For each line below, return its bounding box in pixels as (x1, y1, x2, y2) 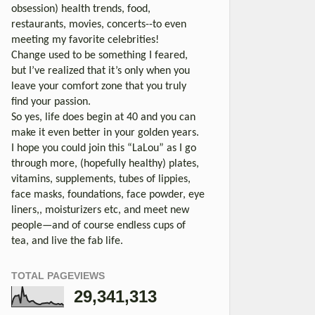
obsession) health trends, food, (11, 3, 150, 15)
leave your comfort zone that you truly (11, 80, 186, 92)
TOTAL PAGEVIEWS (11, 269, 105, 281)
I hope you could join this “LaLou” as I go (11, 142, 196, 154)
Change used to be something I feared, (11, 49, 188, 61)
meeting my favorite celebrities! (11, 34, 159, 46)
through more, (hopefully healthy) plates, (11, 157, 199, 169)
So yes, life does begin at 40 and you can (11, 111, 195, 123)
